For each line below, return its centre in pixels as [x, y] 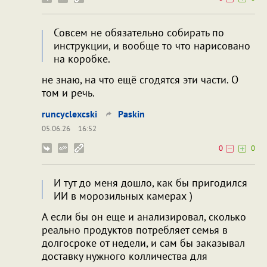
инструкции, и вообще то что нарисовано [152, 45]
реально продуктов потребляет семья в [135, 229]
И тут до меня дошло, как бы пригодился [150, 182]
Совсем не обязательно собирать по [139, 32]
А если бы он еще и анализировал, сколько [144, 216]
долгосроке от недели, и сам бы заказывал [143, 243]
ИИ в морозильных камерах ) [123, 195]
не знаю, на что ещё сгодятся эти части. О [140, 79]
